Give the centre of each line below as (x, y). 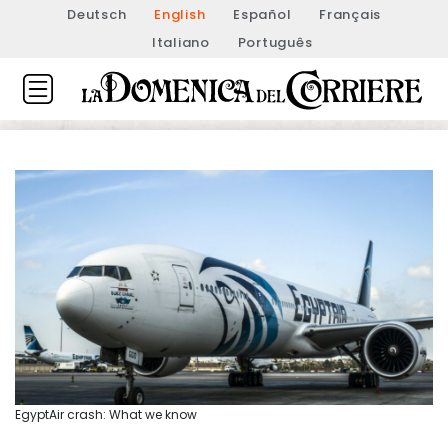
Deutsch (97, 14)
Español (262, 14)
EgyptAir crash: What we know (106, 414)
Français (350, 14)
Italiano (180, 42)
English (180, 14)
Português (275, 42)
